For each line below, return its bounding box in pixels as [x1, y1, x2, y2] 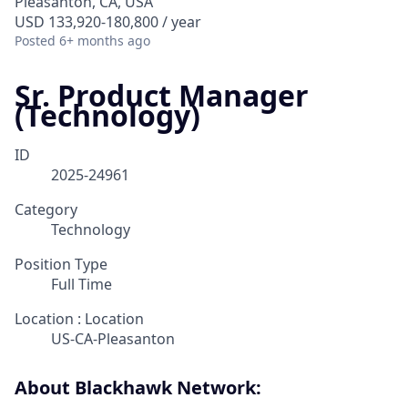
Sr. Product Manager [15, 76, 309, 115]
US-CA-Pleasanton [51, 329, 175, 350]
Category [15, 199, 77, 220]
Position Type [15, 254, 107, 275]
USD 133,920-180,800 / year [15, 12, 201, 32]
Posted [15, 32, 56, 49]
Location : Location [15, 309, 144, 330]
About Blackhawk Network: [15, 375, 261, 401]
